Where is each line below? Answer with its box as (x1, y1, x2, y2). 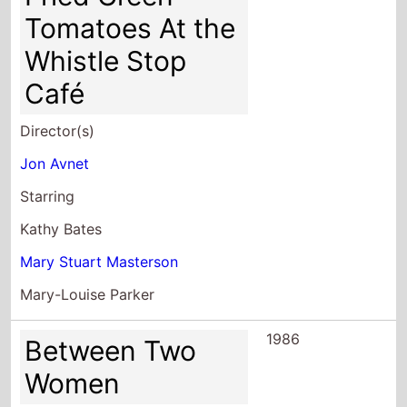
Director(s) (20, 121, 95, 140)
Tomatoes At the (25, 11, 236, 45)
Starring (20, 186, 75, 205)
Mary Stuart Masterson (20, 252, 179, 271)
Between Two (25, 333, 197, 367)
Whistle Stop (25, 44, 187, 77)
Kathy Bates (20, 219, 103, 238)
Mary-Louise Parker (20, 284, 155, 303)
